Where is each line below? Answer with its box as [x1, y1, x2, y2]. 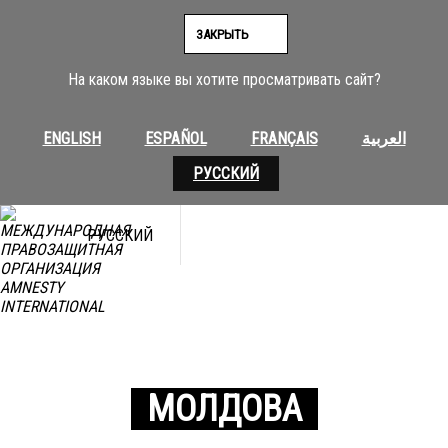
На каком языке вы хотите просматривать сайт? [67, 70, 381, 89]
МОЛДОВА [146, 388, 302, 430]
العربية [361, 129, 406, 148]
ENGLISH [42, 129, 101, 148]
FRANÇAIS [250, 129, 318, 148]
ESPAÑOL [144, 129, 207, 148]
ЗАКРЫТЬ [196, 26, 249, 42]
